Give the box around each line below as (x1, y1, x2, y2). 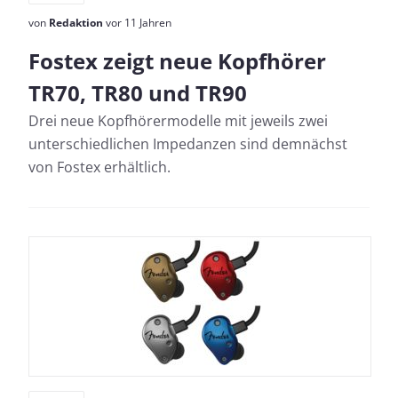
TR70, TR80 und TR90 (28, 78, 247, 107)
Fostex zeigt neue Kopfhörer (28, 46, 326, 76)
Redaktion (49, 15, 103, 30)
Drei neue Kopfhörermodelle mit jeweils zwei (28, 111, 328, 131)
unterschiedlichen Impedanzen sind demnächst (28, 134, 347, 154)
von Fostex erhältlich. (28, 157, 171, 177)
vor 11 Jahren (103, 15, 171, 30)
